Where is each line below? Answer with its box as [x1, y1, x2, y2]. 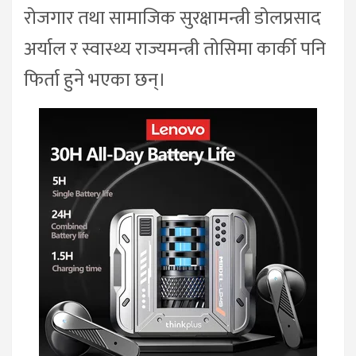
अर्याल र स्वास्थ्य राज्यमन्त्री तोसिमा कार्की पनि [24, 33, 326, 65]
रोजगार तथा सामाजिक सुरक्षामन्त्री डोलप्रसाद [24, 2, 321, 34]
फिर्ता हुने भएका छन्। [24, 64, 166, 96]
